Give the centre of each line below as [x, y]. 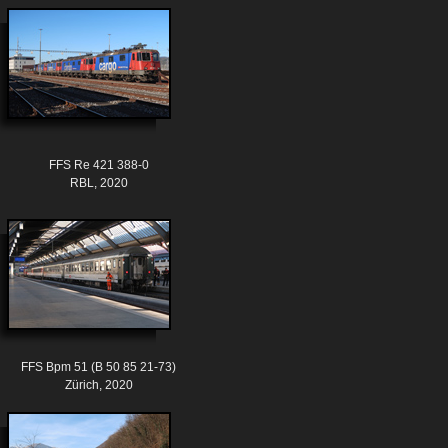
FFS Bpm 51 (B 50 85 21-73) [98, 367]
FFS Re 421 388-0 [98, 165]
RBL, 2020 [98, 183]
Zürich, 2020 [98, 385]
